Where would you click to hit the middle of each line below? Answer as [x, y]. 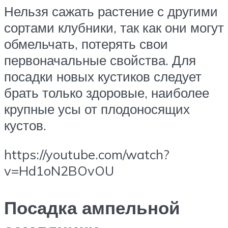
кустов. [25, 125]
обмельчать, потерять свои [86, 44]
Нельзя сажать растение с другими [111, 11]
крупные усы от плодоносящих [97, 109]
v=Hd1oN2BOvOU [59, 171]
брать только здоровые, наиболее [107, 92]
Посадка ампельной [92, 208]
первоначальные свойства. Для [100, 60]
